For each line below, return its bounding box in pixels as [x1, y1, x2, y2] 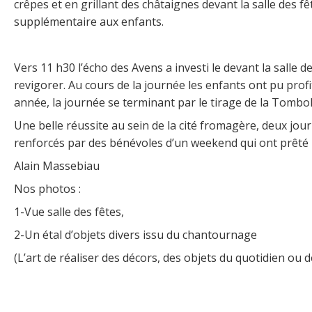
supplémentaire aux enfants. [14, 14, 164, 30]
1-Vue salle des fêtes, [14, 204, 124, 220]
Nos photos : [14, 181, 81, 197]
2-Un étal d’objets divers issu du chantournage [14, 227, 257, 243]
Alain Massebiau [14, 158, 100, 174]
